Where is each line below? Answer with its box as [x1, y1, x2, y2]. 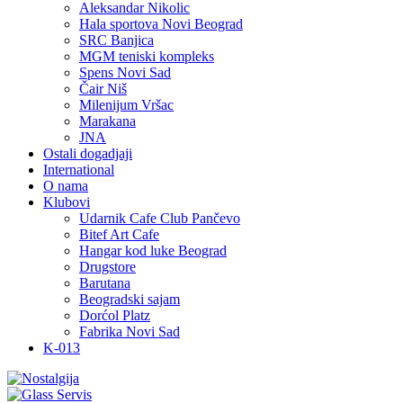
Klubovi [43, 194, 90, 210]
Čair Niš [79, 81, 127, 96]
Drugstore [79, 259, 136, 274]
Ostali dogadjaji [43, 146, 132, 161]
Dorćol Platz [79, 308, 150, 323]
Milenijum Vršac [79, 97, 174, 112]
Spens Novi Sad [79, 65, 171, 80]
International [43, 162, 114, 177]
